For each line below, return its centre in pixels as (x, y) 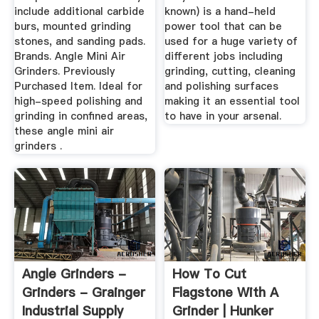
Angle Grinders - (74, 274)
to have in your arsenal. (223, 116)
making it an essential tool (232, 101)
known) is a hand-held (220, 12)
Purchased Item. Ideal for (78, 87)
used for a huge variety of (231, 42)
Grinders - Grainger (83, 293)
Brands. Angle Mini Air (69, 57)
